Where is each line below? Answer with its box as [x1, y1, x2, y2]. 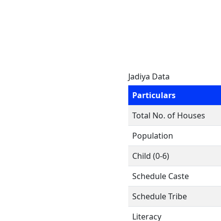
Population [132, 130, 173, 141]
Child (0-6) [132, 150, 169, 161]
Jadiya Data [128, 71, 170, 82]
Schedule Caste [132, 171, 189, 182]
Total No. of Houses [132, 110, 205, 121]
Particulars [132, 90, 176, 101]
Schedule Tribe [132, 191, 187, 202]
